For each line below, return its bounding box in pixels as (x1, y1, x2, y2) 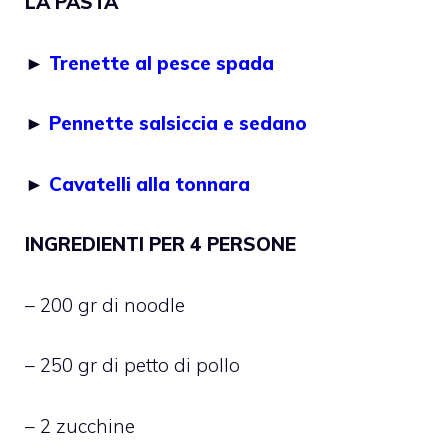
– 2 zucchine (25, 413, 135, 438)
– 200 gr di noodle (25, 292, 185, 317)
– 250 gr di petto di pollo (25, 353, 240, 378)
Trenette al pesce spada (49, 50, 274, 75)
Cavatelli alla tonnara (49, 171, 250, 196)
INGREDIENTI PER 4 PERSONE (25, 232, 296, 257)
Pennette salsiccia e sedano (49, 111, 307, 136)
